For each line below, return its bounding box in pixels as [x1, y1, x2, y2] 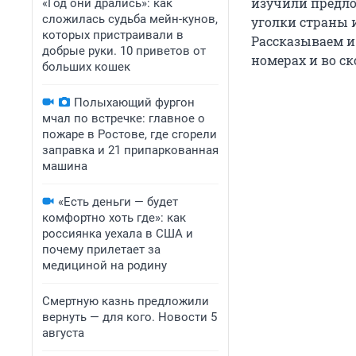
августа [42, 326, 84, 340]
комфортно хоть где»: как [42, 211, 186, 225]
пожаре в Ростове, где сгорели [42, 127, 217, 141]
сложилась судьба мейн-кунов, [42, 12, 218, 26]
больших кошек [42, 60, 130, 74]
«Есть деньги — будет [58, 195, 178, 209]
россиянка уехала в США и [42, 226, 193, 241]
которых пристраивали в [42, 28, 184, 42]
